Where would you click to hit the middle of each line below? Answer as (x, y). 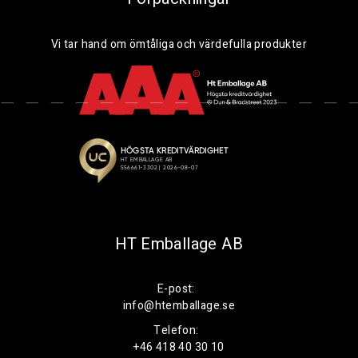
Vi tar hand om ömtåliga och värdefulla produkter (179, 44)
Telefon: (176, 330)
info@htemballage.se (179, 305)
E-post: (176, 288)
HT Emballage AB (179, 244)
